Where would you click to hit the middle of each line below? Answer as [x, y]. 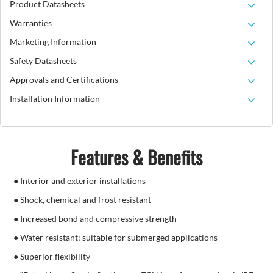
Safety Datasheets [43, 61]
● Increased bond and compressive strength [95, 219]
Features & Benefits [136, 157]
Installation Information [55, 98]
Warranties [31, 23]
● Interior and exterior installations [80, 181]
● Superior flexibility [52, 257]
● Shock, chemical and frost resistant [83, 200]
